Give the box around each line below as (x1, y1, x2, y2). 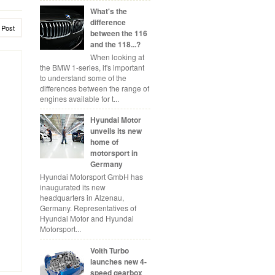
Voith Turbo (90, 244, 129, 256)
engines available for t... (40, 93, 119, 104)
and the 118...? (90, 39, 141, 50)
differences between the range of (40, 82, 149, 93)
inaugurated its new (40, 181, 106, 192)
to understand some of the (40, 72, 126, 83)
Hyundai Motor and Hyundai (40, 212, 134, 223)
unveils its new (90, 125, 142, 137)
